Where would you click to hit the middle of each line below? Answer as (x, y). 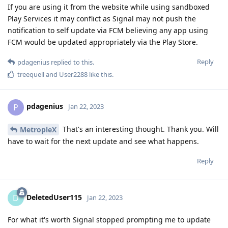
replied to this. (72, 62)
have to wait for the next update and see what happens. (103, 141)
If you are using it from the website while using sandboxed (109, 7)
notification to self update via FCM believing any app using (108, 30)
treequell (31, 74)
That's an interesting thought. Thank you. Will (140, 129)
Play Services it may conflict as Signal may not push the (102, 18)
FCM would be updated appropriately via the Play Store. (103, 42)
